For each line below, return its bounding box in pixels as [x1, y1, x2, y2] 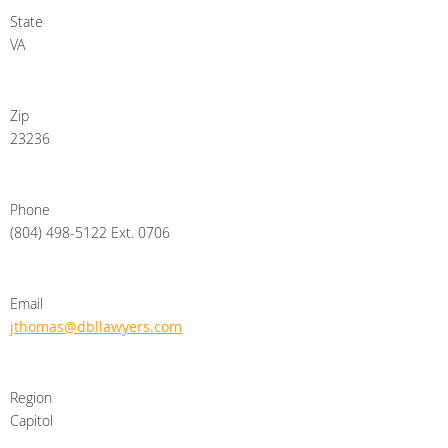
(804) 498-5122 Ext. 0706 [10, 223, 170, 243]
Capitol [10, 411, 53, 431]
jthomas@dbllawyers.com [10, 317, 182, 337]
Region [10, 388, 52, 408]
